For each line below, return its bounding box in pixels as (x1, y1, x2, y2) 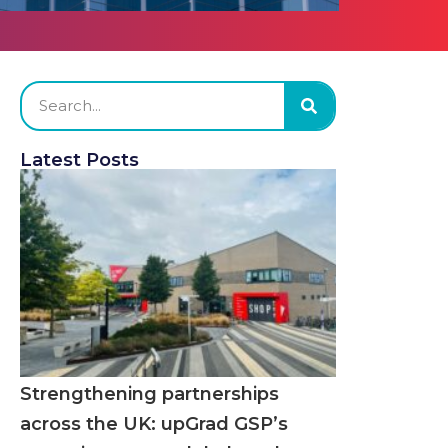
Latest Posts (19, 148, 139, 171)
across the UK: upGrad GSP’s (19, 413, 288, 436)
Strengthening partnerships (19, 383, 279, 406)
